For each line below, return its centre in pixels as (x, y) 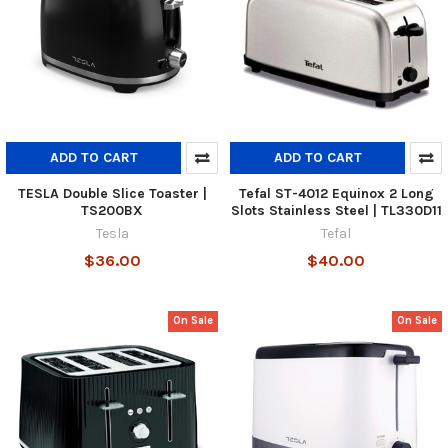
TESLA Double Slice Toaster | (112, 193)
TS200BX (112, 210)
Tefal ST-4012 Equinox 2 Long (336, 193)
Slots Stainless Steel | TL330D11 (336, 210)
